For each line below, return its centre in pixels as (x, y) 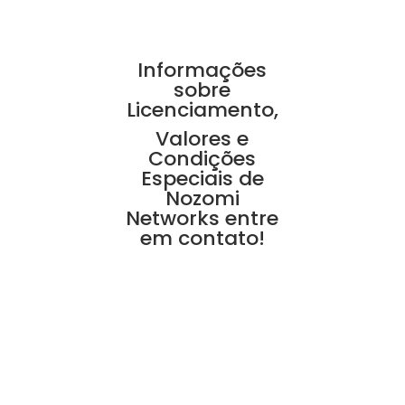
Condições (202, 158)
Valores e (202, 138)
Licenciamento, (202, 109)
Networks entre (202, 218)
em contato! (202, 238)
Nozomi (202, 198)
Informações (202, 70)
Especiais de (202, 178)
